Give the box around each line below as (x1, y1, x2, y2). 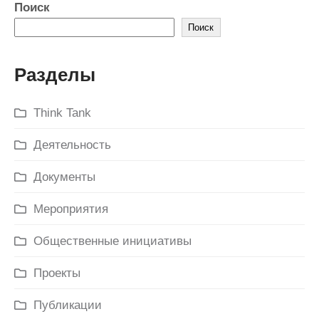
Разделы (14, 64, 95, 86)
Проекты (33, 266, 80, 281)
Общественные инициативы (33, 234, 192, 249)
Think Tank (33, 106, 91, 120)
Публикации (33, 298, 102, 313)
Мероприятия (33, 202, 108, 216)
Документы (33, 170, 95, 184)
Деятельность (33, 138, 111, 152)
